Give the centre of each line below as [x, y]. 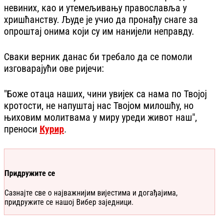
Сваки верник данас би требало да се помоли [98, 56]
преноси [21, 129]
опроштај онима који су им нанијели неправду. [99, 31]
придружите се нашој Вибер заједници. [69, 202]
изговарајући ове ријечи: [54, 68]
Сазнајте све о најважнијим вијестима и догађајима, [91, 193]
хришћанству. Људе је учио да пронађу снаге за [101, 19]
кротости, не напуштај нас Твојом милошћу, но [99, 105]
